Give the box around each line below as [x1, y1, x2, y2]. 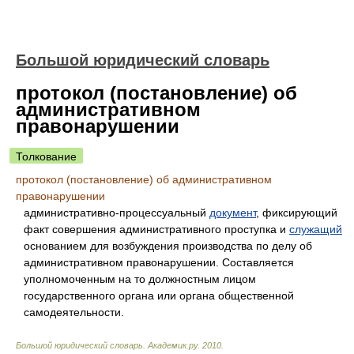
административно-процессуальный [24, 206, 209, 219]
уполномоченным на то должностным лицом [24, 273, 256, 285]
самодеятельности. [24, 306, 124, 318]
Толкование [16, 150, 77, 163]
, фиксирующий [256, 206, 337, 219]
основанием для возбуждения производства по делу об [24, 239, 312, 252]
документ [209, 206, 256, 219]
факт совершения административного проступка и [24, 223, 289, 235]
